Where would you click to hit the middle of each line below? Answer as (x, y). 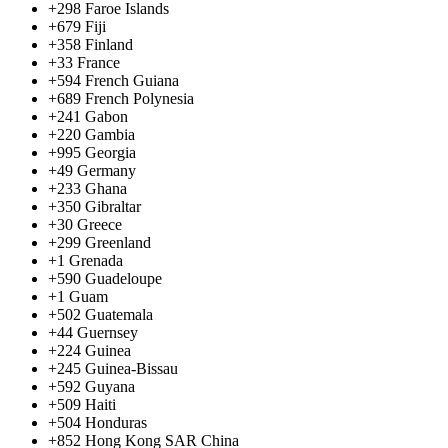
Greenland (118, 242)
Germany (106, 170)
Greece (99, 224)
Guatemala (119, 314)
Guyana (110, 386)
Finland (109, 44)
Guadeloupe (123, 278)
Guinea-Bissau (131, 368)
